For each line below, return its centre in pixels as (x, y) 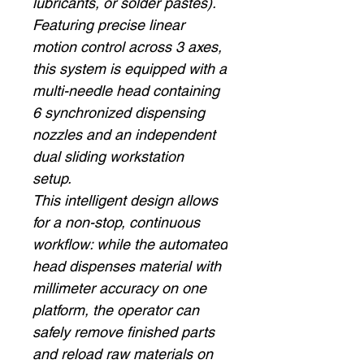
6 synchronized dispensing (119, 113)
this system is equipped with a (130, 69)
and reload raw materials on (123, 354)
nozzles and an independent (124, 134)
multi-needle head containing (126, 91)
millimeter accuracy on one (119, 288)
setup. (54, 178)
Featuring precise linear (108, 25)
